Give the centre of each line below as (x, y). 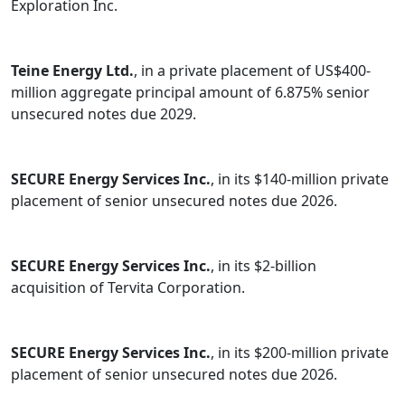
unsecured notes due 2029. (104, 114)
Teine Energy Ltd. (72, 71)
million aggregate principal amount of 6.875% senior (190, 93)
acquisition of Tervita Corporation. (128, 288)
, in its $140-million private (300, 179)
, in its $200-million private (300, 353)
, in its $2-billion (264, 266)
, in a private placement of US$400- (252, 71)
